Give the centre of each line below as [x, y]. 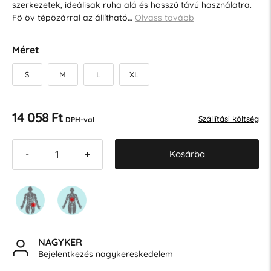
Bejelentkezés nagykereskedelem [105, 254]
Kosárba [187, 154]
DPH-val [80, 120]
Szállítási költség [228, 119]
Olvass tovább [164, 17]
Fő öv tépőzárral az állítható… [73, 17]
